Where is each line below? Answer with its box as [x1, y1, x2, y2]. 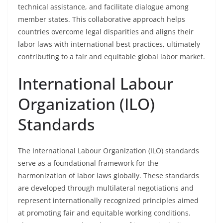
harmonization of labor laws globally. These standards [18, 171, 199, 180]
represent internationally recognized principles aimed [18, 196, 199, 205]
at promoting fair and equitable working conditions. [18, 208, 191, 218]
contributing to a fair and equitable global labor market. [18, 52, 205, 61]
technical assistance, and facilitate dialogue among [18, 2, 189, 11]
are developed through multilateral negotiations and [18, 183, 194, 193]
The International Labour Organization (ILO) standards [18, 146, 199, 155]
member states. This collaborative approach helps [18, 14, 185, 24]
